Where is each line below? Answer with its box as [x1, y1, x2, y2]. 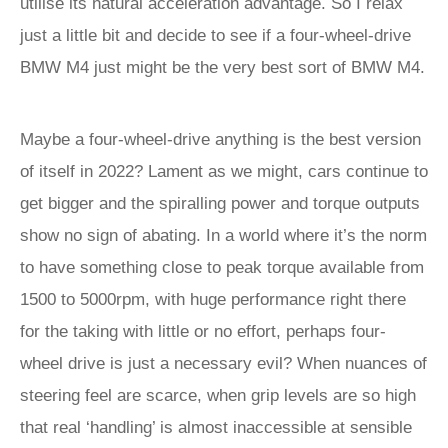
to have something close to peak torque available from [20, 258, 424, 277]
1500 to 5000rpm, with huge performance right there [20, 290, 406, 309]
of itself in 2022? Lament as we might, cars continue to [20, 162, 428, 181]
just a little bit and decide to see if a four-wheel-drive [20, 26, 411, 45]
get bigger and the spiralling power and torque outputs [20, 194, 420, 213]
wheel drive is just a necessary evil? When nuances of [20, 354, 427, 373]
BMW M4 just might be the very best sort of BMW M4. [20, 58, 425, 77]
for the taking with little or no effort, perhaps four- [20, 322, 386, 341]
